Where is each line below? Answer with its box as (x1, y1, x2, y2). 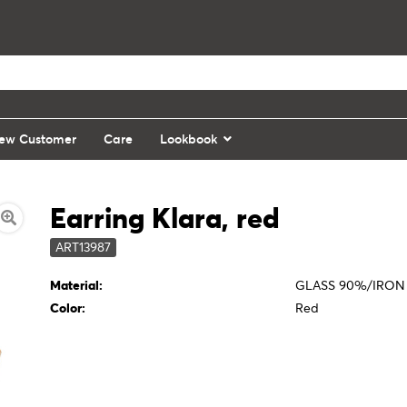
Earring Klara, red (50, 201, 281, 235)
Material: (50, 277, 104, 293)
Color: (50, 300, 86, 316)
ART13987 (55, 239, 112, 255)
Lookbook (160, 131, 217, 147)
